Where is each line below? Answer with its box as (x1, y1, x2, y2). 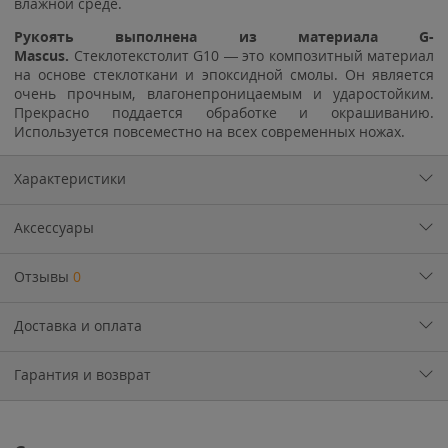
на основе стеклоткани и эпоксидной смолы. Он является (14, 65, 434, 84)
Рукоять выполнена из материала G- (14, 27, 434, 46)
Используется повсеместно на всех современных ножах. (14, 122, 405, 141)
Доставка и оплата (14, 316, 142, 335)
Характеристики (14, 169, 126, 188)
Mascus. (14, 46, 69, 65)
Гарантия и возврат (14, 365, 151, 384)
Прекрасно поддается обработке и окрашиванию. (14, 103, 434, 122)
